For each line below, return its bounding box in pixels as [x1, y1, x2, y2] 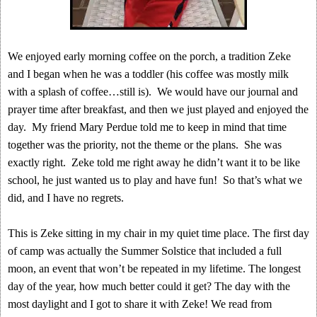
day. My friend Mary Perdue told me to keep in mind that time [8, 121, 287, 133]
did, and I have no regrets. [8, 192, 124, 204]
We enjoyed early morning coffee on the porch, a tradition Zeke [8, 50, 291, 62]
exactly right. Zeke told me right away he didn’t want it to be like [8, 156, 300, 168]
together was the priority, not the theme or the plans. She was [8, 139, 282, 151]
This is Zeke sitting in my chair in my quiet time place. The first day [8, 227, 309, 239]
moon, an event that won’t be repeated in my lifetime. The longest [8, 263, 301, 275]
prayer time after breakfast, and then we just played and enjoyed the [8, 103, 309, 115]
